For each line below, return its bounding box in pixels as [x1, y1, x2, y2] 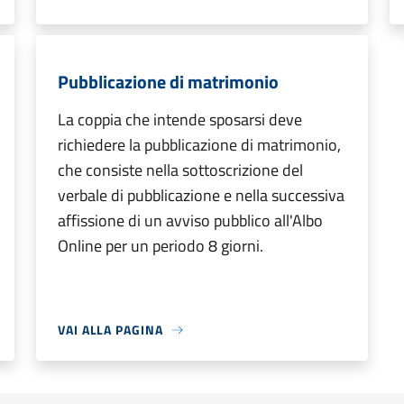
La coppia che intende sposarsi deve [58, 107, 302, 132]
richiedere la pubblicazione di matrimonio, [58, 133, 341, 157]
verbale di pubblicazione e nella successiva [58, 183, 344, 207]
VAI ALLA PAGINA [58, 320, 163, 339]
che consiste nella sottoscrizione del [58, 158, 303, 182]
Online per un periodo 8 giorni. [58, 234, 263, 258]
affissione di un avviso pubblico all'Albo [58, 208, 323, 233]
